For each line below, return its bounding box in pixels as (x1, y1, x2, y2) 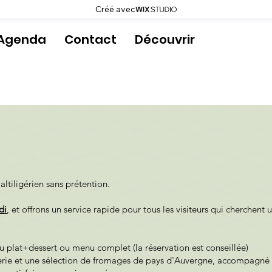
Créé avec (95, 4, 135, 15)
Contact (64, 30, 117, 48)
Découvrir (134, 30, 195, 48)
